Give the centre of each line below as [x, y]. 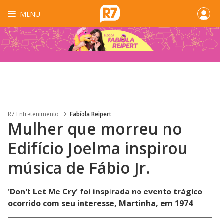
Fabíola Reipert [91, 114]
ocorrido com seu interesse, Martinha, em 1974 [100, 203]
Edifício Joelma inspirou [98, 148]
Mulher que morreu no [95, 128]
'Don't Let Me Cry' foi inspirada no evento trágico [105, 192]
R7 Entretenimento [33, 114]
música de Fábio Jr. [79, 168]
